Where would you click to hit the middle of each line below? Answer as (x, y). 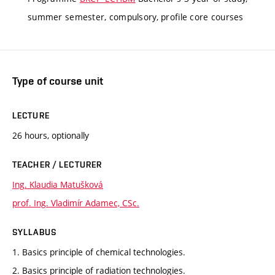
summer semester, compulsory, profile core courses (136, 17)
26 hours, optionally (51, 135)
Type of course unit (58, 80)
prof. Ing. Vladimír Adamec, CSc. (76, 203)
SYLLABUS (34, 232)
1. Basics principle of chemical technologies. (99, 252)
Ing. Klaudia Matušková (58, 184)
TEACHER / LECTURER (57, 164)
